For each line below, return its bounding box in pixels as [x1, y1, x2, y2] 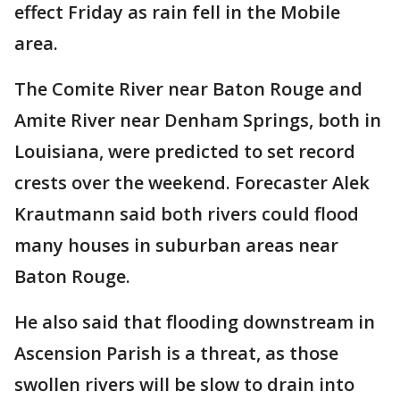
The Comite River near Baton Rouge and [14, 77, 362, 102]
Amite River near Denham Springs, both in [14, 108, 381, 133]
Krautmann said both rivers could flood [14, 202, 359, 227]
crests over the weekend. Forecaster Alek [14, 171, 370, 196]
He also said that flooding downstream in [14, 310, 375, 335]
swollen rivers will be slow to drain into [14, 372, 354, 397]
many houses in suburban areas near [14, 233, 338, 258]
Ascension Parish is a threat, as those [14, 341, 338, 366]
